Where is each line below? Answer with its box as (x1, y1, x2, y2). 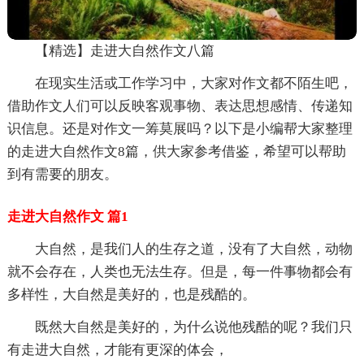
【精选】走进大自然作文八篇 (34, 42, 214, 58)
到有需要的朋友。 (6, 166, 118, 182)
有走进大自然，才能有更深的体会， (6, 341, 228, 357)
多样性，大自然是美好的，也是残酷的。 (6, 286, 256, 302)
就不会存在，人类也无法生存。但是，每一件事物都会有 (6, 263, 353, 279)
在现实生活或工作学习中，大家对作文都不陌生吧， (34, 75, 353, 91)
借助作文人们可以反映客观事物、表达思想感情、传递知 (6, 97, 353, 114)
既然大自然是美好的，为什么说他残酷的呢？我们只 (34, 318, 353, 335)
